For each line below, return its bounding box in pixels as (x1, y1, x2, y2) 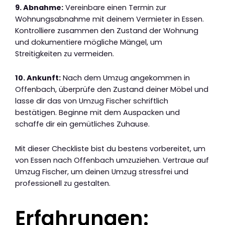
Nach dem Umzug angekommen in (61, 73, 190, 83)
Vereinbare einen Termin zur (63, 2, 166, 13)
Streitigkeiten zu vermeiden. (15, 48, 114, 59)
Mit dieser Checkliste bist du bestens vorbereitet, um (15, 143, 205, 154)
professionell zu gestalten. (15, 178, 110, 188)
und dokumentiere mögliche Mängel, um (15, 37, 162, 47)
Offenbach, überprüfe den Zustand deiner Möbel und (15, 84, 208, 95)
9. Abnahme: (15, 2, 63, 13)
